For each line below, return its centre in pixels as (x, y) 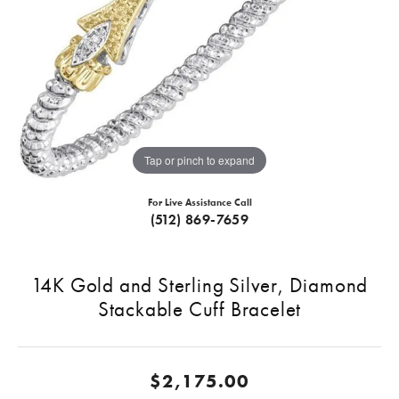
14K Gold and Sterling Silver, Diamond (199, 285)
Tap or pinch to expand (199, 159)
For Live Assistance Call (199, 203)
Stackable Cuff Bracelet (199, 309)
